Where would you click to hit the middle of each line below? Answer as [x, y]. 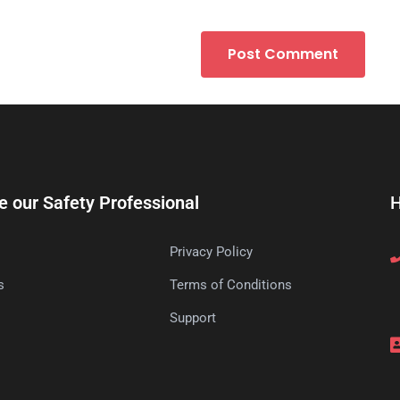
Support [193, 317]
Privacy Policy [212, 251]
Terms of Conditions [231, 284]
